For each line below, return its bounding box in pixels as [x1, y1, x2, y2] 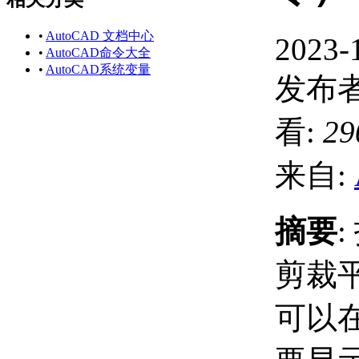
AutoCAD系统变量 [46, 62, 151, 76]
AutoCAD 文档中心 [46, 28, 154, 42]
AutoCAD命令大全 [46, 45, 151, 59]
